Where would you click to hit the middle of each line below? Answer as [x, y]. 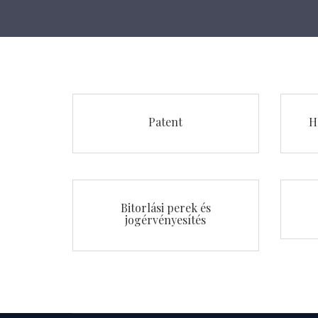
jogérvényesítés [166, 220]
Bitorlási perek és [165, 208]
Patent [166, 122]
